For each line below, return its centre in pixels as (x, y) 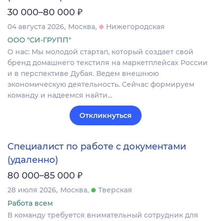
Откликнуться (106, 116)
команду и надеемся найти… (60, 95)
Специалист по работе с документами (97, 147)
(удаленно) (33, 160)
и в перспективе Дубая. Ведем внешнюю (83, 74)
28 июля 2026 (32, 190)
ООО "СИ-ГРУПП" (39, 40)
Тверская (115, 190)
